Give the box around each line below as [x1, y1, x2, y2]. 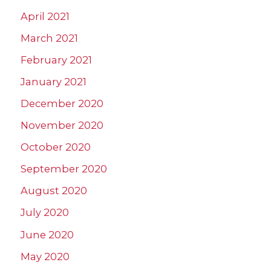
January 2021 [21, 75, 87, 88]
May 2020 [21, 250, 70, 263]
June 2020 [21, 228, 74, 241]
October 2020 [21, 141, 91, 154]
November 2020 [21, 119, 103, 132]
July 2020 [21, 206, 69, 219]
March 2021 [21, 31, 78, 44]
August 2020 [21, 184, 87, 197]
